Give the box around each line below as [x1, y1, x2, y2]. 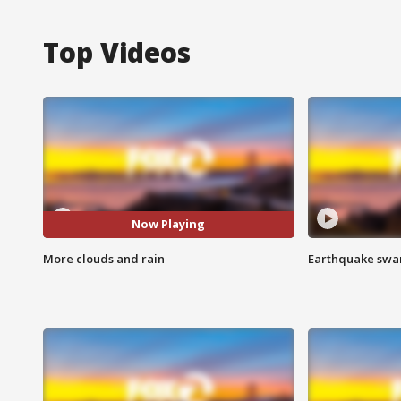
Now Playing [132, 216, 206, 233]
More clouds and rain [43, 250, 165, 267]
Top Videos [43, 33, 191, 71]
